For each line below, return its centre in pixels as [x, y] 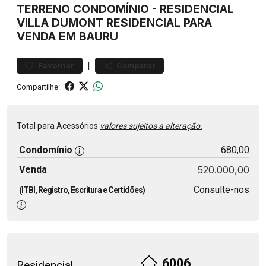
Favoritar [56, 66]
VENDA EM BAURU [67, 36]
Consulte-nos [221, 190]
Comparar [136, 66]
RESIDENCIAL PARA [158, 23]
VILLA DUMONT [60, 23]
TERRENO [43, 9]
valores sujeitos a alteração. [151, 126]
